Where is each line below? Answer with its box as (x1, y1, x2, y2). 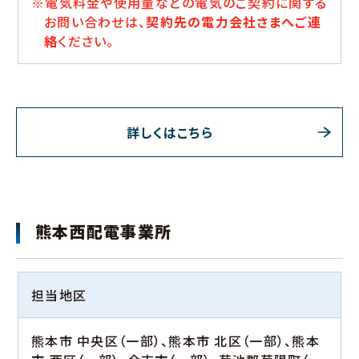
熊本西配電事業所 (35, 220, 172, 244)
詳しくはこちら (127, 123, 213, 143)
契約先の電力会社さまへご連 (146, 12, 321, 32)
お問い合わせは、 (44, 12, 147, 32)
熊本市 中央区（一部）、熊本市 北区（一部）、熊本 (31, 331, 320, 351)
